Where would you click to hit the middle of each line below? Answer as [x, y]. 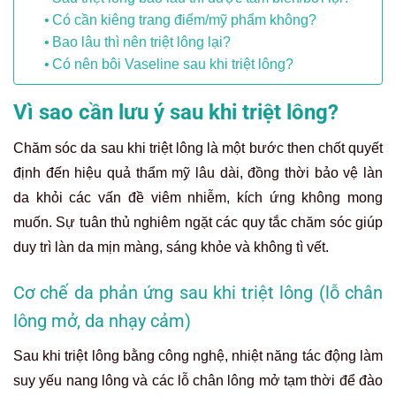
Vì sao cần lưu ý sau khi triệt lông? [176, 113]
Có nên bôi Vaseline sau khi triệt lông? [173, 65]
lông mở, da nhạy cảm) [102, 321]
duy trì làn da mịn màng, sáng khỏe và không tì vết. [171, 247]
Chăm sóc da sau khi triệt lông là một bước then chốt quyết [198, 148]
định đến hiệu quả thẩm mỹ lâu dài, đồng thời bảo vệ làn [198, 173]
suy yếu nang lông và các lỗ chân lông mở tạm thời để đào [198, 381]
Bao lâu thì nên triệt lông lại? [142, 42]
